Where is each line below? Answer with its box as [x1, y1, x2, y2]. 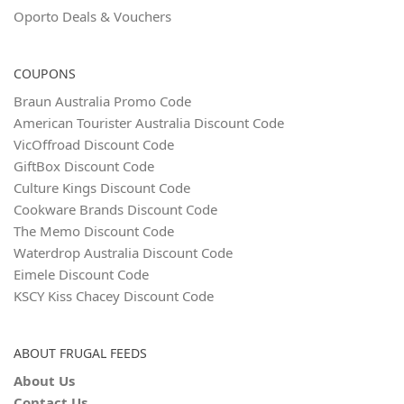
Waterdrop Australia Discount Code [14, 243, 233, 262]
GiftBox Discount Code [14, 157, 154, 175]
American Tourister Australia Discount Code [14, 114, 284, 132]
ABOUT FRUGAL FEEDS [14, 344, 147, 362]
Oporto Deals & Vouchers [14, 7, 171, 25]
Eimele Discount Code [14, 265, 149, 283]
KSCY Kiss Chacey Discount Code [14, 287, 214, 305]
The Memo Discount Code [14, 222, 174, 240]
